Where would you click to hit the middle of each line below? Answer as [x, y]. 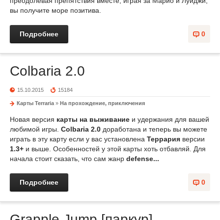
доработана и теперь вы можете [154, 129]
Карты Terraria [35, 103]
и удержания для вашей [169, 119]
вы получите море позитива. [55, 10]
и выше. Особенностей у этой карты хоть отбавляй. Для [115, 149]
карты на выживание [93, 119]
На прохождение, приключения [102, 103]
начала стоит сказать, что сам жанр [68, 159]
